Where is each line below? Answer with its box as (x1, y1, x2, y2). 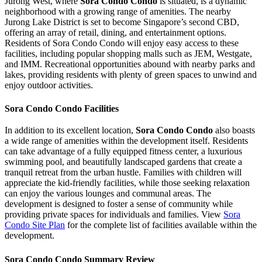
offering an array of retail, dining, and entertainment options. (5, 27, 226, 37)
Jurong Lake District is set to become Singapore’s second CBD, (5, 16, 239, 27)
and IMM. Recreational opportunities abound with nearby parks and (5, 58, 255, 69)
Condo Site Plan (5, 220, 65, 230)
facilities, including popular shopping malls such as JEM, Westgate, (5, 48, 252, 58)
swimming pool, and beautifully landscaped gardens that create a (5, 157, 242, 167)
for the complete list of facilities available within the (65, 220, 257, 230)
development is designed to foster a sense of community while (5, 199, 233, 209)
